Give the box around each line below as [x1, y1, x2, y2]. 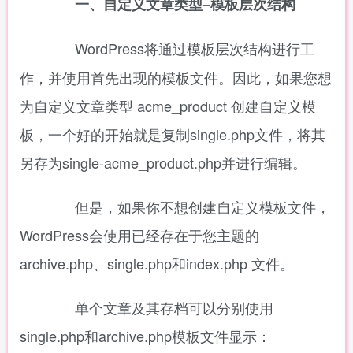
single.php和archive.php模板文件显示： [20, 325, 271, 346]
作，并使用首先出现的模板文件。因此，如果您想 [20, 67, 332, 87]
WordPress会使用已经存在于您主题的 [20, 225, 259, 245]
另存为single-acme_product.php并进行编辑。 [20, 152, 307, 173]
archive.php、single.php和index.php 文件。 [20, 253, 294, 273]
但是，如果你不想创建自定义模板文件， [43, 196, 330, 217]
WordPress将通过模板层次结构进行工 [75, 38, 314, 58]
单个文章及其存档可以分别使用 [43, 297, 273, 318]
